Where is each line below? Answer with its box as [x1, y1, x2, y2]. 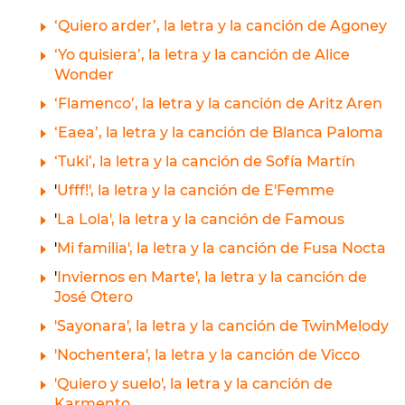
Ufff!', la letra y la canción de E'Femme [57, 182, 334, 199]
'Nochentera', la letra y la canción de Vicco [54, 346, 360, 363]
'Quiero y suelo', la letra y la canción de [54, 375, 333, 392]
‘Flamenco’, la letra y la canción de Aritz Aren [54, 95, 382, 112]
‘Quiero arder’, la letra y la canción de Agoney [54, 17, 387, 34]
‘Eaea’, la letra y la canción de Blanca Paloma [54, 124, 383, 141]
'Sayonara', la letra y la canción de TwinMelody [54, 317, 389, 334]
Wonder [54, 66, 114, 83]
